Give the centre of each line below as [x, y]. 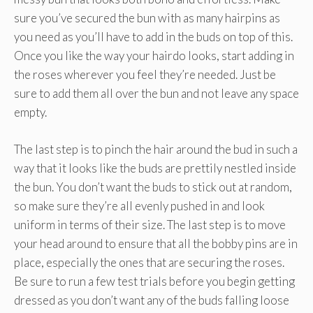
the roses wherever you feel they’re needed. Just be [145, 75]
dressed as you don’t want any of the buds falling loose [152, 300]
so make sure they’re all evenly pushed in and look [139, 205]
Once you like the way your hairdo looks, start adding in [154, 56]
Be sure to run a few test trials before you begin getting [154, 281]
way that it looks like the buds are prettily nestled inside [155, 168]
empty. [30, 112]
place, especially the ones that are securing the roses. [149, 262]
